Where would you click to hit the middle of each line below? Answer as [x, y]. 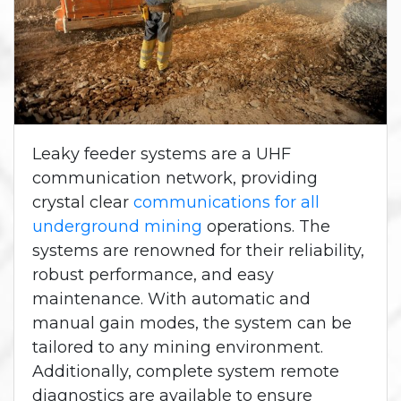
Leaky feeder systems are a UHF [162, 154]
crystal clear [83, 203]
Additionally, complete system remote [186, 372]
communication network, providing [175, 179]
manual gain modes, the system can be [192, 324]
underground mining [117, 227]
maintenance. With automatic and [171, 299]
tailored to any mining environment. [178, 348]
